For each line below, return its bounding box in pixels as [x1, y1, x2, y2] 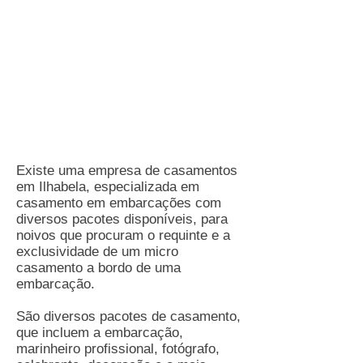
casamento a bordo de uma [16, 260, 181, 275]
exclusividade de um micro [16, 244, 178, 259]
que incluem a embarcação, [16, 325, 183, 340]
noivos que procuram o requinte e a [16, 228, 230, 243]
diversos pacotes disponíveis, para [16, 211, 228, 227]
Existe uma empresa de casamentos [16, 163, 237, 178]
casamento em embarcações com [16, 195, 221, 211]
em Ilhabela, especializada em [16, 179, 199, 194]
